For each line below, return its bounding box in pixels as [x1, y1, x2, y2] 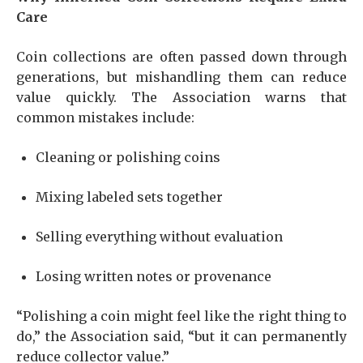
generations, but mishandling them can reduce [16, 69, 347, 85]
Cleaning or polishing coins [36, 149, 220, 165]
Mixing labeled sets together [36, 189, 223, 205]
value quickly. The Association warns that [16, 89, 347, 105]
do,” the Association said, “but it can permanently [16, 328, 347, 344]
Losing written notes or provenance [36, 268, 271, 284]
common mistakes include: [16, 109, 194, 126]
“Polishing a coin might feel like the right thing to [16, 308, 347, 324]
